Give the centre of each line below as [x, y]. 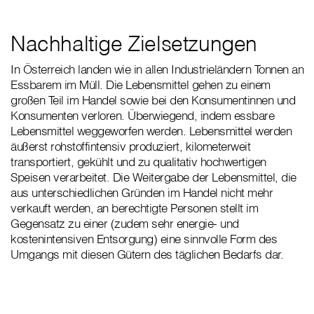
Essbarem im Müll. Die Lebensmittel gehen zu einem [141, 85]
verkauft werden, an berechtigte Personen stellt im [134, 208]
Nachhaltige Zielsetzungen [134, 44]
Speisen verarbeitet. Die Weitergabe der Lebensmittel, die [153, 177]
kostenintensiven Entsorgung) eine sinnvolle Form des [144, 239]
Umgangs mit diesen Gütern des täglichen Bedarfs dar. [149, 254]
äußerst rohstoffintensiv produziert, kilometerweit [130, 146]
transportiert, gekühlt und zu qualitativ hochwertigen [138, 162]
